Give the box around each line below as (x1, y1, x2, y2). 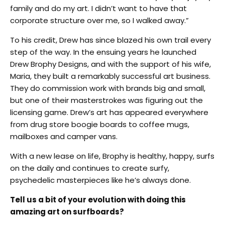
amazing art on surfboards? (10, 206, 124, 217)
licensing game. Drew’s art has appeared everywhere (10, 106, 208, 118)
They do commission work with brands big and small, (10, 82, 205, 93)
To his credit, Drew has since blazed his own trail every (10, 34, 211, 45)
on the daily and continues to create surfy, (10, 162, 169, 173)
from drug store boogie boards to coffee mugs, (10, 119, 189, 130)
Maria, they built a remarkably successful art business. (10, 70, 210, 81)
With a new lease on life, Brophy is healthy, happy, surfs (10, 150, 214, 161)
